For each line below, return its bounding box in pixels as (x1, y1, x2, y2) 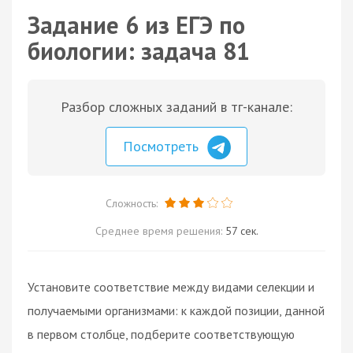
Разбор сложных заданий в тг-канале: (61, 98, 292, 116)
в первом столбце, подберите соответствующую (28, 325, 295, 342)
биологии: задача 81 (28, 35, 250, 66)
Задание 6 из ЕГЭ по (28, 9, 245, 40)
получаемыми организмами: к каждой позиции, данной (28, 302, 325, 318)
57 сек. (225, 223, 258, 238)
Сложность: (105, 195, 161, 210)
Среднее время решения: (95, 223, 225, 238)
